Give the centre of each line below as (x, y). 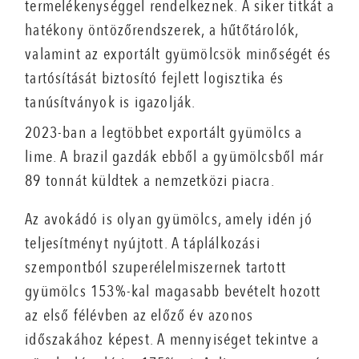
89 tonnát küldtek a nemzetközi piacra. (150, 181)
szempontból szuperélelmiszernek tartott (156, 268)
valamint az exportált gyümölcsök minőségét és (178, 54)
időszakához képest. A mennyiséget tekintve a (172, 340)
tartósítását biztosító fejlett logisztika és (155, 79)
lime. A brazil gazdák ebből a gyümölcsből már (175, 157)
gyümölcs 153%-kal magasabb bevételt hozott (173, 292)
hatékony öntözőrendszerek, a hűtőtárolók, (162, 30)
